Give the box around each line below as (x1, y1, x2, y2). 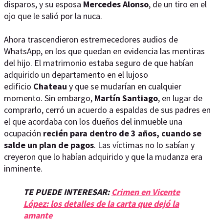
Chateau (33, 81, 67, 92)
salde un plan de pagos (4, 139, 94, 151)
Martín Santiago (94, 92, 158, 104)
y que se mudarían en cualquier (67, 81, 181, 92)
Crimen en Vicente (111, 186, 180, 197)
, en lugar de (158, 92, 202, 104)
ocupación (4, 128, 43, 139)
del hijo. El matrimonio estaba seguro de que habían (4, 57, 194, 68)
